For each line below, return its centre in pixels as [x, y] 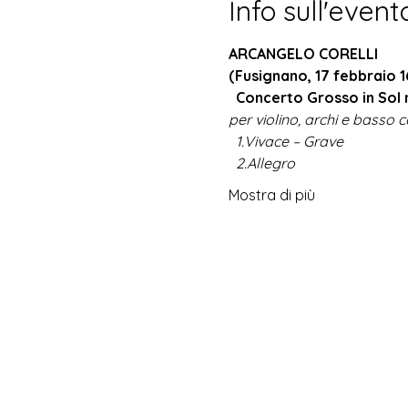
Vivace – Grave [293, 141]
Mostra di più [271, 195]
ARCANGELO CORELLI [303, 54]
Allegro [270, 163]
